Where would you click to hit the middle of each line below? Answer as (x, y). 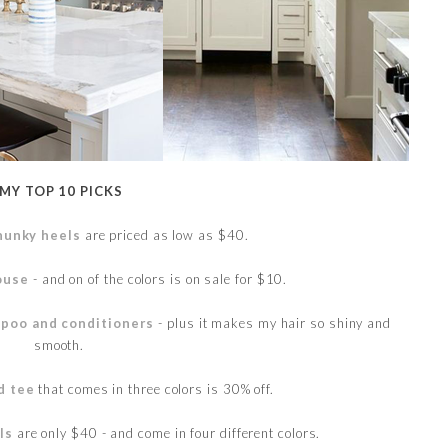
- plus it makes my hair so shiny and (272, 322)
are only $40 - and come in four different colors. (166, 432)
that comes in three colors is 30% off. (154, 388)
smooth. (59, 344)
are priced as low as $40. (164, 234)
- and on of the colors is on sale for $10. (160, 278)
